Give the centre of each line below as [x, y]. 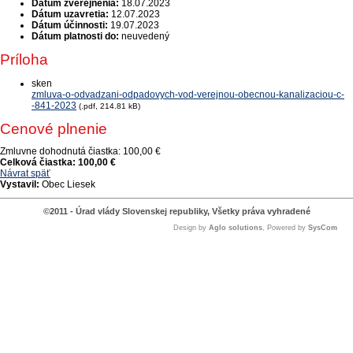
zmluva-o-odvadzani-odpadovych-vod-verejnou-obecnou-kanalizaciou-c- [188, 95]
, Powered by [285, 228]
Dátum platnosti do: [75, 36]
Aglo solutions [236, 228]
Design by [191, 228]
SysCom [323, 228]
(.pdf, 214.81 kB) [110, 106]
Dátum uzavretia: [70, 14]
